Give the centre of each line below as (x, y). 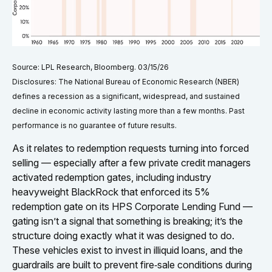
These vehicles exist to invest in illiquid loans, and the (127, 250)
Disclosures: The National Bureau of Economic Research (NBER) (126, 81)
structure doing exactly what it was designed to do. (123, 235)
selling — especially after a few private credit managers (131, 162)
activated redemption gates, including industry (112, 177)
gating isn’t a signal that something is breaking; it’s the (127, 221)
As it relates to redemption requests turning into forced (131, 148)
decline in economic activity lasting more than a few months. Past (128, 110)
